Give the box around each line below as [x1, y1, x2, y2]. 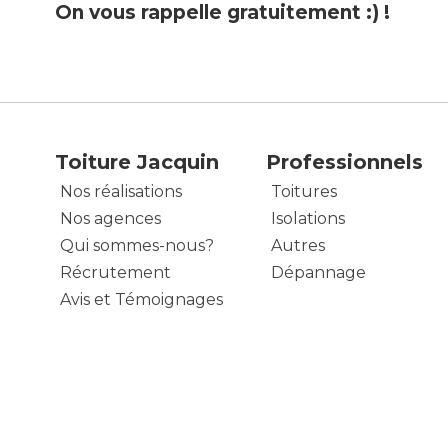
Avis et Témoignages [60, 290, 223, 310]
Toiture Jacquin [55, 150, 219, 175]
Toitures [270, 182, 337, 202]
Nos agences [60, 209, 161, 229]
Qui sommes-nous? [60, 236, 214, 256]
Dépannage [270, 263, 366, 283]
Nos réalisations [60, 182, 182, 202]
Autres [270, 236, 325, 256]
